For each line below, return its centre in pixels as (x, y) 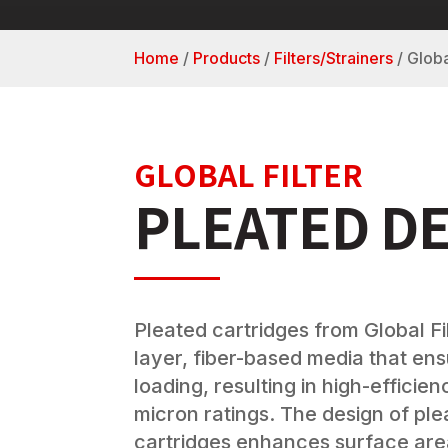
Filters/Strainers (334, 57)
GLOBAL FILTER (249, 174)
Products (227, 57)
